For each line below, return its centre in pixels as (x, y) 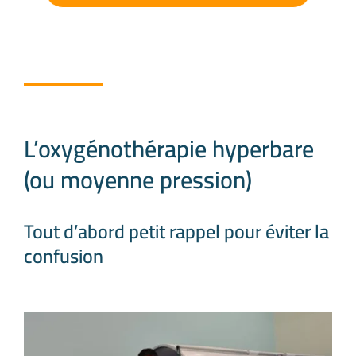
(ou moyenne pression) (138, 180)
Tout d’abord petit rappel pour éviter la (176, 232)
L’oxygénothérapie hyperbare (169, 149)
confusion (64, 257)
